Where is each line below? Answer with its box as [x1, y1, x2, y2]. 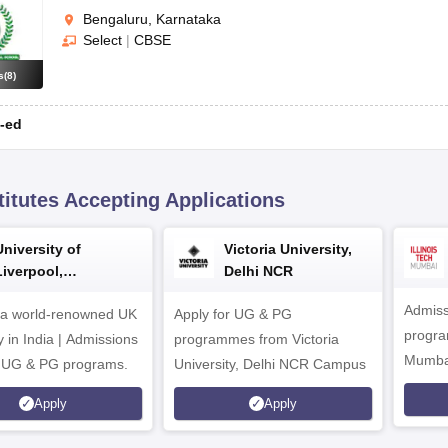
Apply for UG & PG [174, 305, 292, 322]
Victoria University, [224, 240, 352, 257]
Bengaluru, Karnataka [83, 10, 221, 27]
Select [83, 32, 122, 49]
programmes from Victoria [174, 330, 339, 347]
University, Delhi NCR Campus [174, 355, 366, 372]
